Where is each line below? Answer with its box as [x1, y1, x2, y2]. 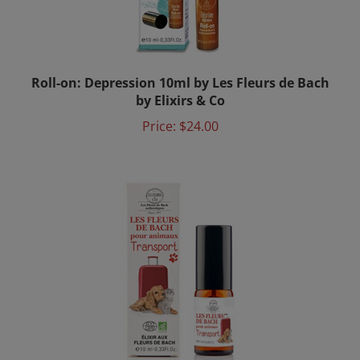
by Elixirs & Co [135, 79, 225, 96]
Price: [141, 104, 176, 122]
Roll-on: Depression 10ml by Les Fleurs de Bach [31, 61, 329, 79]
